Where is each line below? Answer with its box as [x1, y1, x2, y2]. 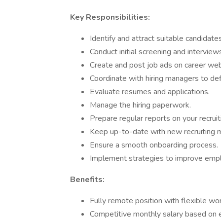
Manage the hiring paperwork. [90, 100, 191, 110]
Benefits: [70, 174, 105, 185]
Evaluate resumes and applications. [90, 86, 210, 97]
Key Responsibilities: [70, 12, 150, 23]
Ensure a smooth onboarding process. [90, 140, 218, 150]
